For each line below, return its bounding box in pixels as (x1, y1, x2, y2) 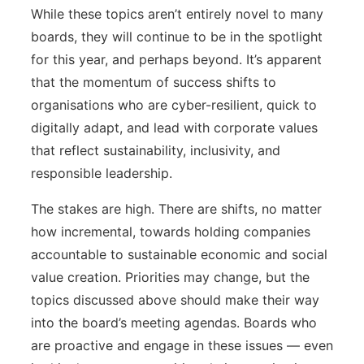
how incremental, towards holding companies (31, 223, 310, 240)
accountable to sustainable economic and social (31, 245, 327, 262)
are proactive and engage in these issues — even (31, 336, 333, 353)
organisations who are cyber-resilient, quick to (31, 96, 317, 113)
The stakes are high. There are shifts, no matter (31, 200, 322, 217)
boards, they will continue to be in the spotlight (31, 28, 323, 45)
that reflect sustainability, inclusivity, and (31, 141, 280, 158)
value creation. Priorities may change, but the (31, 268, 310, 285)
